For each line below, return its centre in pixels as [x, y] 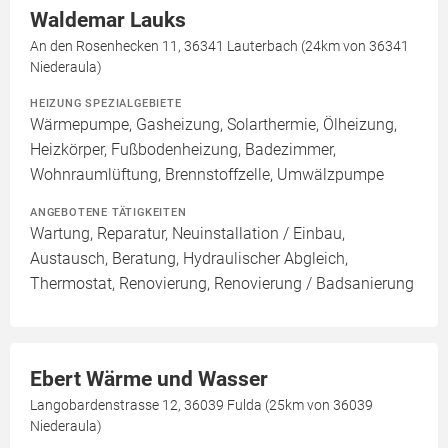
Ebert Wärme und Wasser [149, 379]
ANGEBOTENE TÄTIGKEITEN [108, 212]
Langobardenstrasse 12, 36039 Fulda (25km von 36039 [201, 405]
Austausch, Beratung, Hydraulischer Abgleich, [189, 258]
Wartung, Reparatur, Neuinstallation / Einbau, [187, 233]
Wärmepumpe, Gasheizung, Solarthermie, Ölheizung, [213, 124]
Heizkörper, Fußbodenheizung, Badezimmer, [183, 149]
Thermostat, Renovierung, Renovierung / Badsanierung [222, 283]
